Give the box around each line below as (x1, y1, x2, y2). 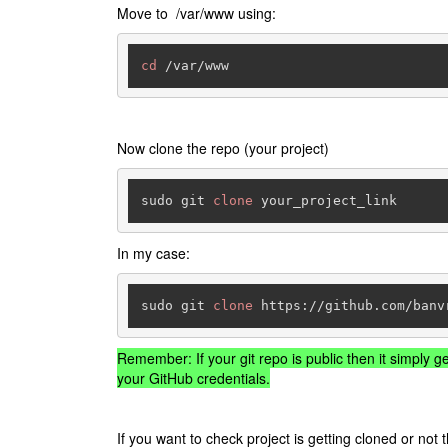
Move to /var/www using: (117, 3, 276, 24)
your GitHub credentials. (117, 368, 270, 389)
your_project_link (252, 192, 397, 208)
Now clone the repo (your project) (117, 138, 329, 159)
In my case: (117, 243, 190, 264)
